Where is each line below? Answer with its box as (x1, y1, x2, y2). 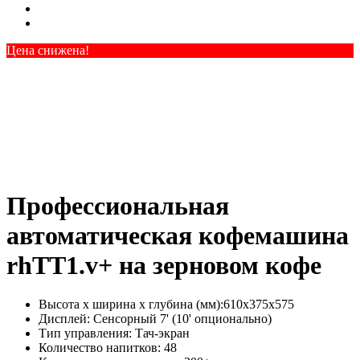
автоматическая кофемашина (6, 220, 349, 250)
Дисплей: (39, 312, 90, 326)
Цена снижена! (6, 43, 89, 58)
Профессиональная (6, 190, 229, 220)
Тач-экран (132, 326, 190, 341)
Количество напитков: (39, 341, 161, 355)
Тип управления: (39, 326, 132, 341)
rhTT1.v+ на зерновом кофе (6, 250, 321, 280)
